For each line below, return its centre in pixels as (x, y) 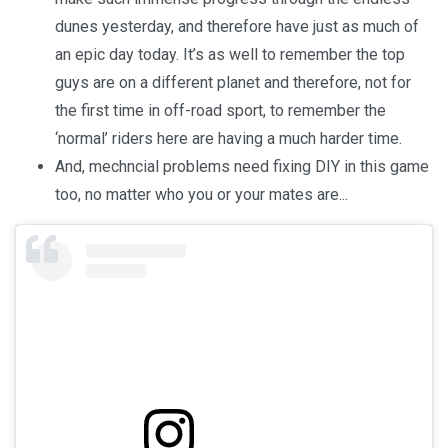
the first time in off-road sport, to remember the (220, 111)
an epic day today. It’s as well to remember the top (230, 55)
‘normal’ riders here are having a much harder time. (228, 139)
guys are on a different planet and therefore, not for (233, 83)
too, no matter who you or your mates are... (201, 195)
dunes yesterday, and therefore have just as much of (237, 27)
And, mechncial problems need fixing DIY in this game (242, 167)
